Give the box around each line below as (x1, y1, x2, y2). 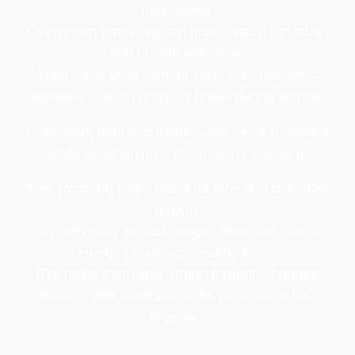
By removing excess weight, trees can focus (39, 223, 316, 239)
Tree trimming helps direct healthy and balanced (25, 180, 330, 197)
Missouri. (149, 308, 206, 325)
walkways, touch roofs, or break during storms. (30, 87, 325, 104)
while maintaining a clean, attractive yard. (47, 144, 308, 161)
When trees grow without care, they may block (32, 66, 323, 82)
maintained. (140, 2, 215, 18)
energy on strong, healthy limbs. (76, 244, 279, 261)
